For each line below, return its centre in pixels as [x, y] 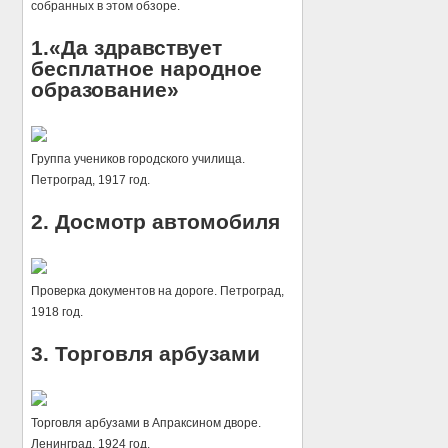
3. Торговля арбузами [146, 353]
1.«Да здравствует [127, 47]
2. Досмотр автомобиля [156, 221]
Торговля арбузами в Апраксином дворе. [146, 422]
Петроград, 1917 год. [91, 179]
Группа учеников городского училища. [138, 158]
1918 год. [57, 311]
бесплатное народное [147, 68]
